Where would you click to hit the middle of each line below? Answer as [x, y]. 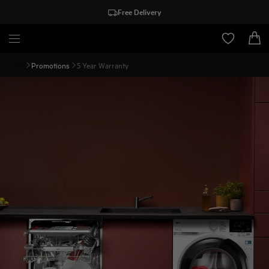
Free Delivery [139, 12]
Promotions [50, 65]
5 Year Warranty [103, 65]
